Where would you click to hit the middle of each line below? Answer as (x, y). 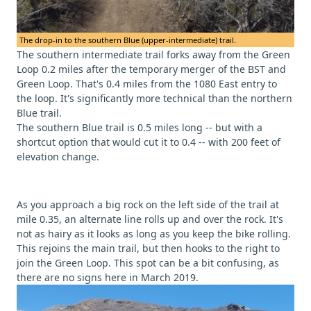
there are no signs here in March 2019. (108, 277)
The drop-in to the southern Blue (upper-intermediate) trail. (128, 40)
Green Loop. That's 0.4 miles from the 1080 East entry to (147, 83)
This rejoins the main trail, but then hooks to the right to (148, 248)
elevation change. (58, 156)
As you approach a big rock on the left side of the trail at (148, 204)
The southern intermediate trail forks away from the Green (153, 54)
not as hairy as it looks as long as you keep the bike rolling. (154, 233)
